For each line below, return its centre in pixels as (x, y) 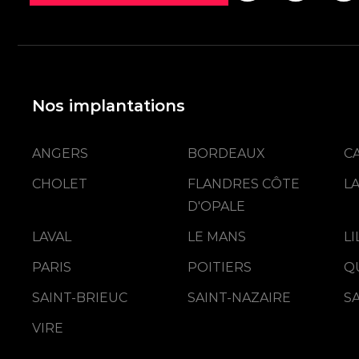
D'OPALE (217, 207)
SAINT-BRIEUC (80, 298)
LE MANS (217, 237)
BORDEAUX (227, 154)
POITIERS (220, 268)
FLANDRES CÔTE (244, 184)
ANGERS (61, 154)
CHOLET (60, 184)
